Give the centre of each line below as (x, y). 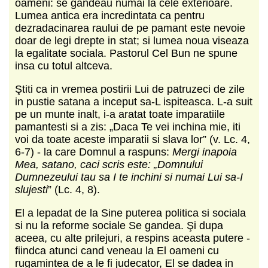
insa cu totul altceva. (64, 66)
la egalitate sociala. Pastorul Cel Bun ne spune (126, 53)
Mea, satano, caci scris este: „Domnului (109, 164)
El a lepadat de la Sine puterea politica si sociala (130, 213)
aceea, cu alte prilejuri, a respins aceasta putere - (133, 238)
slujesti (31, 189)
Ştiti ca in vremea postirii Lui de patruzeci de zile (130, 89)
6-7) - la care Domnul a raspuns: (94, 152)
